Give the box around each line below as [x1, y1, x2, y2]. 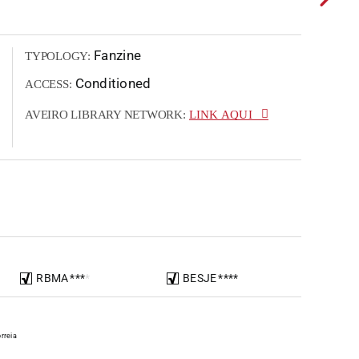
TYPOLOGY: [25, 50, 91, 63]
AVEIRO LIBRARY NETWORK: [25, 108, 189, 121]
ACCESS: [25, 78, 72, 91]
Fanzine [90, 47, 142, 63]
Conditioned [71, 75, 151, 91]
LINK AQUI [188, 108, 252, 121]
